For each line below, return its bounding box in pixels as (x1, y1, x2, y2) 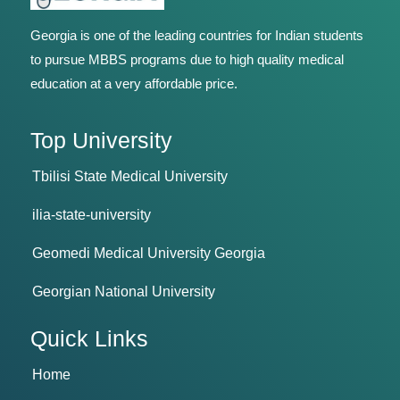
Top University (30, 127, 173, 153)
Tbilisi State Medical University (32, 168, 229, 184)
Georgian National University (32, 283, 216, 299)
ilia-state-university (32, 206, 152, 222)
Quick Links (30, 325, 149, 351)
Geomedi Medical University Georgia (32, 245, 266, 261)
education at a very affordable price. (30, 75, 238, 91)
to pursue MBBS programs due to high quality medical (30, 51, 345, 67)
